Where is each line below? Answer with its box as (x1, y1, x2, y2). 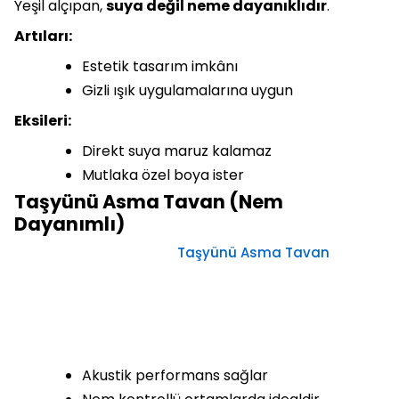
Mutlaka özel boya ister (82, 165, 244, 186)
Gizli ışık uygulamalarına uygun (82, 80, 293, 102)
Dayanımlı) (14, 211, 128, 238)
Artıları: (14, 26, 72, 47)
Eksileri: (14, 110, 71, 132)
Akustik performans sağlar (82, 365, 268, 387)
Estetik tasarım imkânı (82, 56, 238, 77)
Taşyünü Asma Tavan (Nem (14, 189, 283, 216)
